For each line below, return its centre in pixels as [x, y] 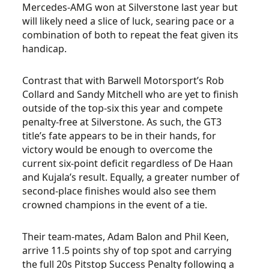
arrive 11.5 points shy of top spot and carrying [127, 250]
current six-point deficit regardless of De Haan [128, 163]
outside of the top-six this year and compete [123, 108]
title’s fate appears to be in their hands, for [119, 136]
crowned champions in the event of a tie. [115, 205]
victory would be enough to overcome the [118, 150]
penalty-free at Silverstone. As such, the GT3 [122, 122]
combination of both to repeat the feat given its [131, 35]
